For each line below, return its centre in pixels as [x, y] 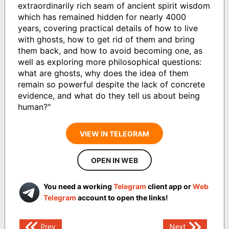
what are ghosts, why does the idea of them [103, 73]
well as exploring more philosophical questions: [109, 62]
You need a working [78, 186]
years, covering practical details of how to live [108, 28]
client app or [169, 186]
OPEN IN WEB [114, 160]
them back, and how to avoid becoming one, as [110, 50]
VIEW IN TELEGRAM [114, 133]
